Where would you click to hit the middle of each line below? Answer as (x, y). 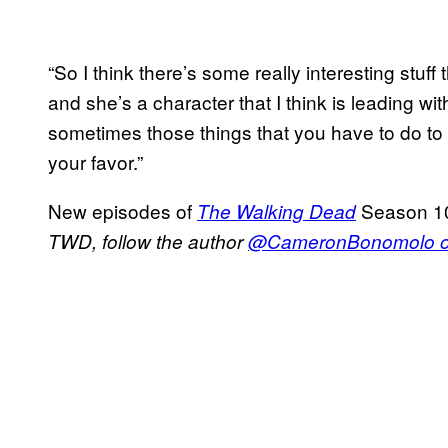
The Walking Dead (276, 210)
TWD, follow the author (148, 240)
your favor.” (95, 161)
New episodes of (122, 210)
